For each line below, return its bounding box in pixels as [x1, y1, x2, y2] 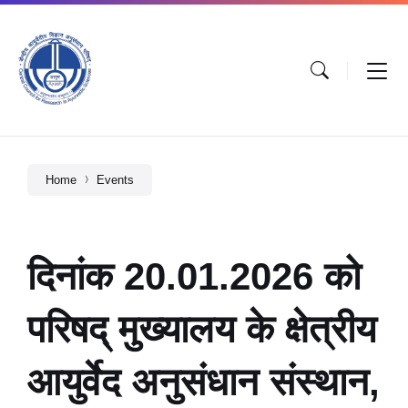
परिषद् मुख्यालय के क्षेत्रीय [27, 308, 376, 351]
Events [97, 173, 134, 187]
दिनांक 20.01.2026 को [27, 255, 361, 298]
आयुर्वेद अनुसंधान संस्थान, [27, 361, 380, 403]
